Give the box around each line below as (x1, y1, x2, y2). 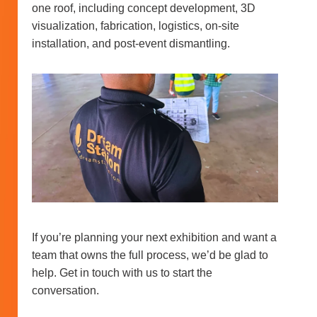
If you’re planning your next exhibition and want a (32, 231, 277, 243)
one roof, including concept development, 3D (32, 1, 255, 14)
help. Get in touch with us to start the (32, 266, 212, 279)
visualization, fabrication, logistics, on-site (32, 19, 239, 32)
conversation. (32, 284, 99, 296)
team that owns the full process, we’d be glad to (32, 248, 268, 261)
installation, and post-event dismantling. (32, 37, 230, 50)
